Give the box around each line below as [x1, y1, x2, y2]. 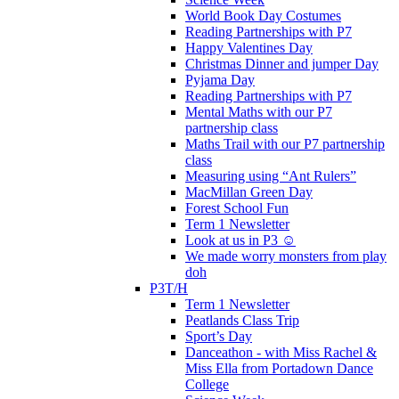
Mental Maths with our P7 [185, 103, 332, 119]
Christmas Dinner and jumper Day [185, 55, 379, 71]
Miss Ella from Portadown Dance [185, 360, 373, 376]
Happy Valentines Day [185, 39, 313, 55]
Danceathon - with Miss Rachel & [185, 344, 377, 360]
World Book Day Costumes [185, 7, 341, 23]
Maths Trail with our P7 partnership [185, 135, 385, 151]
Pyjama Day [185, 71, 255, 87]
